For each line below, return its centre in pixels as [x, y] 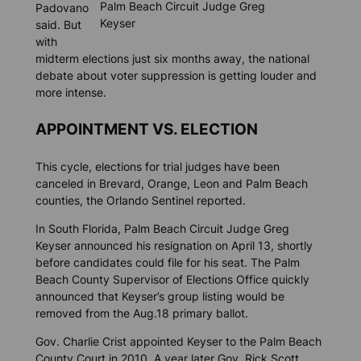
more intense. [71, 92]
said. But [58, 24]
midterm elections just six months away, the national [172, 58]
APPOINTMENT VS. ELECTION [146, 129]
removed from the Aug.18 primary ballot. [141, 313]
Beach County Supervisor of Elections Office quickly [172, 280]
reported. [221, 200]
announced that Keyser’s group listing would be [160, 297]
